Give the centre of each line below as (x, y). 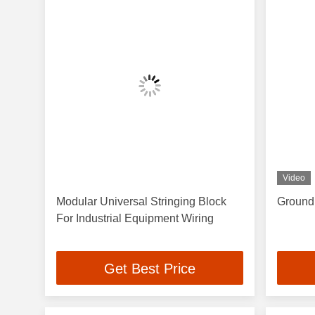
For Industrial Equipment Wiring (135, 218)
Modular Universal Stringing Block (141, 201)
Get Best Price (150, 269)
